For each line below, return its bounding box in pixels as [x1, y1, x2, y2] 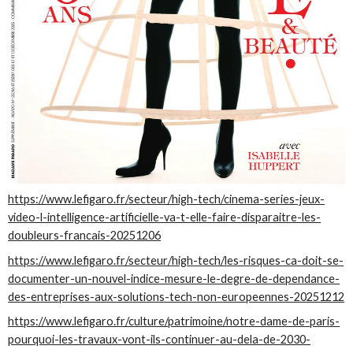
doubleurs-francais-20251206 [8, 229, 162, 243]
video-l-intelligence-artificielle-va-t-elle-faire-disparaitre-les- [8, 210, 321, 225]
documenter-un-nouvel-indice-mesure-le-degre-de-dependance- [8, 271, 340, 285]
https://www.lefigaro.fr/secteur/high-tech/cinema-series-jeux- [8, 192, 325, 206]
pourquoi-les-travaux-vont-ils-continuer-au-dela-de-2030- [8, 332, 311, 346]
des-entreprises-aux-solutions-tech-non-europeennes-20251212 [8, 289, 345, 303]
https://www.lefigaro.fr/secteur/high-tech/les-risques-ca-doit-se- [8, 253, 344, 267]
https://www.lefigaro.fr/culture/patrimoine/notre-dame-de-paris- [8, 314, 340, 328]
